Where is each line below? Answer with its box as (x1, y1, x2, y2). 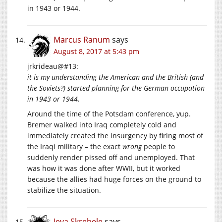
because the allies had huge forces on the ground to (27, 174, 201, 184)
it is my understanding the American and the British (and (27, 72, 204, 82)
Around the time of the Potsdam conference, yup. (27, 109, 191, 119)
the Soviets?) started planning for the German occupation (27, 83, 205, 93)
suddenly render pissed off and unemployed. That (27, 153, 195, 163)
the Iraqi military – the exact (27, 142, 122, 152)
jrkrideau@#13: (27, 61, 78, 71)
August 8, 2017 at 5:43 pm (54, 47, 139, 56)
